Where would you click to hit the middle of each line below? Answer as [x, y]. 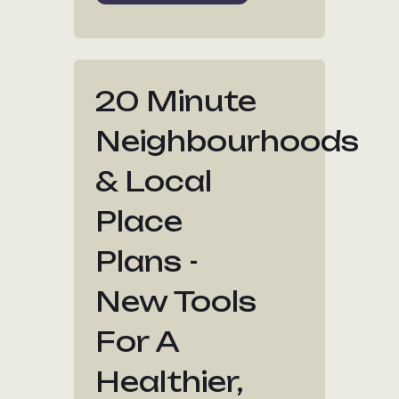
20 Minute [176, 101]
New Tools [176, 301]
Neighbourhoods [228, 141]
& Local [154, 181]
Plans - [147, 261]
